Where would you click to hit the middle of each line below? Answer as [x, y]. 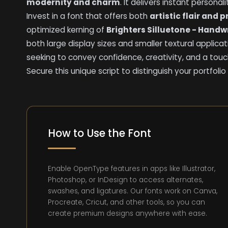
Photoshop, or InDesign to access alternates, [126, 180]
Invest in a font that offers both [88, 16]
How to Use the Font [100, 134]
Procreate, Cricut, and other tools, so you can [127, 202]
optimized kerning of [67, 30]
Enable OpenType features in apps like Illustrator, [132, 168]
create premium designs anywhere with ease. [128, 213]
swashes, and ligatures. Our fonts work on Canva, [133, 191]
